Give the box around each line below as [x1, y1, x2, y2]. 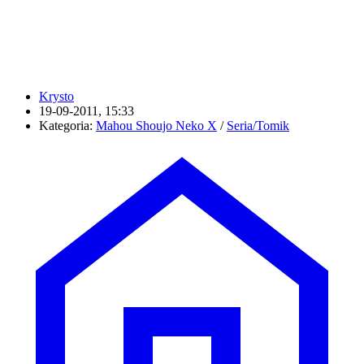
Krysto [39, 89, 74, 104]
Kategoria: [39, 119, 96, 133]
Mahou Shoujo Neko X [96, 119, 217, 133]
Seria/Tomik [227, 119, 289, 133]
